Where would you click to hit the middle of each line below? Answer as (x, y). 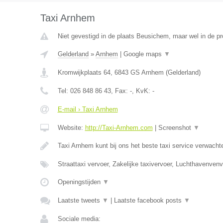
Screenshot (175, 128)
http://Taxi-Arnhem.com (119, 128)
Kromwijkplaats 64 (84, 72)
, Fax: (120, 91)
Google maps (143, 54)
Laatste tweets (80, 200)
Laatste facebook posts (149, 200)
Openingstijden (80, 182)
